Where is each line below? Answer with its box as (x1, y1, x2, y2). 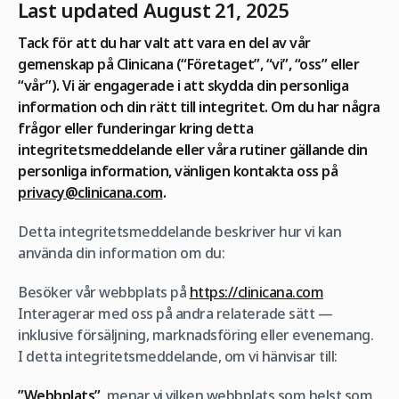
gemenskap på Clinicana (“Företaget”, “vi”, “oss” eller (18, 54, 359, 74)
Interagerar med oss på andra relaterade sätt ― (18, 304, 332, 323)
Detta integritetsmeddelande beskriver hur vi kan (18, 222, 341, 241)
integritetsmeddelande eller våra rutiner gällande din (18, 140, 368, 159)
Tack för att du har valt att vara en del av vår (18, 33, 311, 53)
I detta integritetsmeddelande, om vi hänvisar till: (18, 346, 338, 366)
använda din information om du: (18, 243, 224, 263)
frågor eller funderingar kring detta (18, 118, 253, 138)
